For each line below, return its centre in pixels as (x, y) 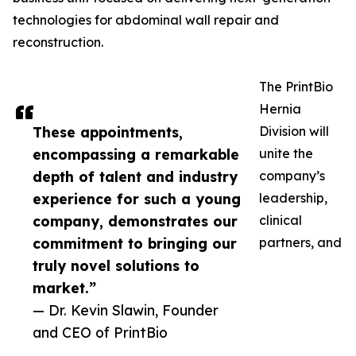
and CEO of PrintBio (100, 333)
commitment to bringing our (135, 244)
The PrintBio (296, 87)
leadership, (293, 198)
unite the (286, 154)
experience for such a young (137, 199)
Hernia (280, 109)
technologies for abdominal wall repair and (146, 20)
